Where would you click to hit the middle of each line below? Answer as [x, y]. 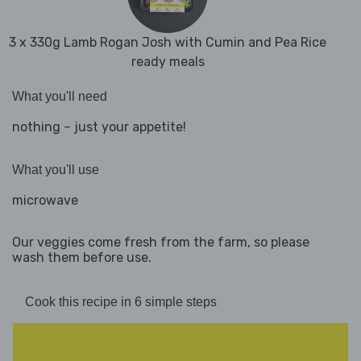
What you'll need [60, 97]
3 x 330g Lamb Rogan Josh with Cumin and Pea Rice [168, 43]
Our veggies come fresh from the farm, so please [161, 243]
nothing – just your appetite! [99, 127]
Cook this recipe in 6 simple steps [121, 302]
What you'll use [56, 170]
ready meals [168, 62]
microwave [45, 201]
